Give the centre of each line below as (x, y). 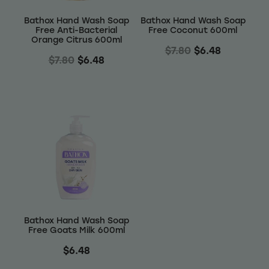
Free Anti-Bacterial (76, 30)
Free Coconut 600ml (193, 30)
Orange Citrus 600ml (76, 40)
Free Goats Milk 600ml (76, 229)
